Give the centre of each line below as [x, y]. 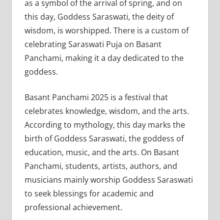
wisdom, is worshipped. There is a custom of [106, 30]
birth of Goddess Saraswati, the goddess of [104, 138]
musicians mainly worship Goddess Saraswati [109, 179]
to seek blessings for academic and [89, 193]
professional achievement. [74, 207]
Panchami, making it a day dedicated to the [104, 58]
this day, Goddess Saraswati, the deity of [99, 16]
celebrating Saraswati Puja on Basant [93, 44]
